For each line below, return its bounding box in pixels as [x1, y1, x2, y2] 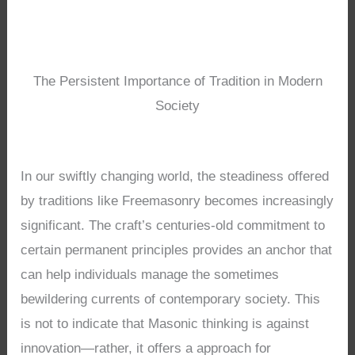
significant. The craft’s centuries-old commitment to [21, 218, 326, 234]
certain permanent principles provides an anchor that [21, 242, 333, 258]
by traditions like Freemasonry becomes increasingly [21, 193, 334, 209]
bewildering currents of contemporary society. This [21, 292, 321, 307]
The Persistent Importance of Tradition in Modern [32, 73, 323, 89]
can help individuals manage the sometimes [21, 267, 280, 283]
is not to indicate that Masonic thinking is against [21, 316, 310, 332]
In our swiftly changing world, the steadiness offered [21, 169, 330, 185]
